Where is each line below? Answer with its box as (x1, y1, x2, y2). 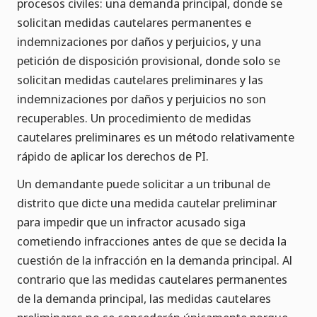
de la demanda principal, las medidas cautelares (17, 290, 271, 307)
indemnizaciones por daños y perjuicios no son (17, 91, 266, 108)
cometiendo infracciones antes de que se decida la (17, 233, 287, 250)
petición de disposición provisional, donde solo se (17, 52, 280, 69)
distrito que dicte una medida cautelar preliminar (17, 195, 277, 212)
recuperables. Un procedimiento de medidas (17, 110, 251, 127)
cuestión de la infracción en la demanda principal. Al (17, 252, 292, 269)
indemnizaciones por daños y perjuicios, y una (17, 33, 261, 50)
